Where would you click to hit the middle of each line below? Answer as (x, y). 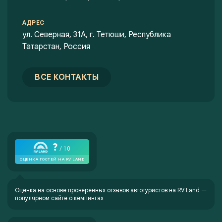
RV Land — (192, 190)
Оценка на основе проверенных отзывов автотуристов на (96, 190)
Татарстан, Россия (56, 47)
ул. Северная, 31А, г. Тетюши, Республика (97, 35)
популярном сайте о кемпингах (59, 198)
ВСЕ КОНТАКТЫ (67, 77)
